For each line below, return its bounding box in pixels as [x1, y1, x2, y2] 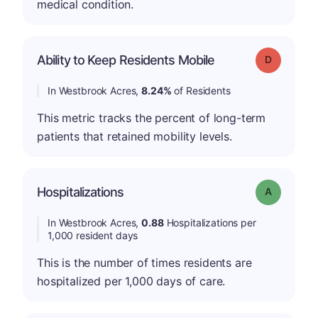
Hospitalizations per [163, 216, 256, 229]
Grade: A [270, 185, 308, 197]
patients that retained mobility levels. [37, 129, 232, 143]
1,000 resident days [48, 229, 138, 241]
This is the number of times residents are [37, 256, 252, 270]
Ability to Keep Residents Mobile [37, 53, 215, 67]
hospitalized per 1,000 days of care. [37, 274, 226, 288]
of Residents [171, 84, 231, 97]
